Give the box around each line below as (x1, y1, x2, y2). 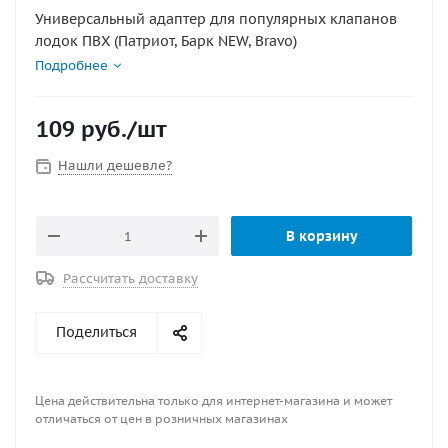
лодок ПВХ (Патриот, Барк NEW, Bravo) (35, 32, 297, 50)
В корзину (285, 227, 358, 245)
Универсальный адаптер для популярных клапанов (35, 10, 397, 28)
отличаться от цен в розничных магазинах (35, 411, 288, 426)
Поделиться (56, 323, 137, 341)
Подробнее (35, 57, 108, 74)
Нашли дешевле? (58, 157, 172, 174)
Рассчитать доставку (63, 270, 198, 287)
